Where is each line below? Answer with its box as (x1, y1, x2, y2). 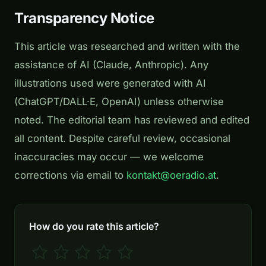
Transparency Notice (14, 9, 154, 27)
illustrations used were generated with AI (14, 77, 206, 89)
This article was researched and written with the (14, 40, 240, 52)
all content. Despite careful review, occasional (14, 132, 230, 144)
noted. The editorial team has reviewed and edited (14, 113, 249, 126)
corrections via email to (14, 169, 126, 181)
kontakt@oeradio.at (126, 169, 216, 181)
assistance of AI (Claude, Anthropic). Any (14, 58, 208, 71)
